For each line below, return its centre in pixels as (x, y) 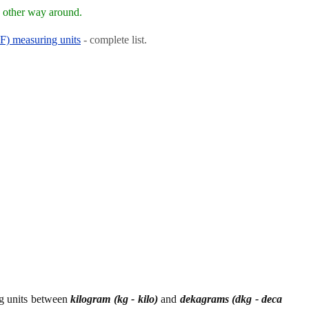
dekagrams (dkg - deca (231, 299)
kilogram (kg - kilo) (114, 299)
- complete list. (114, 39)
